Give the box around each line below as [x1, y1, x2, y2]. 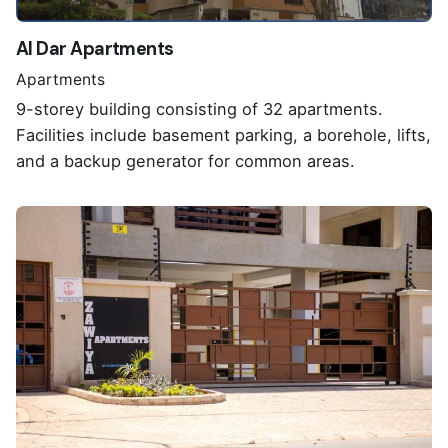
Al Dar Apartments [16, 37, 174, 62]
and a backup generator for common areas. [16, 150, 355, 171]
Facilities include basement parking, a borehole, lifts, [16, 124, 431, 145]
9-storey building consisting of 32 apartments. [16, 98, 383, 119]
